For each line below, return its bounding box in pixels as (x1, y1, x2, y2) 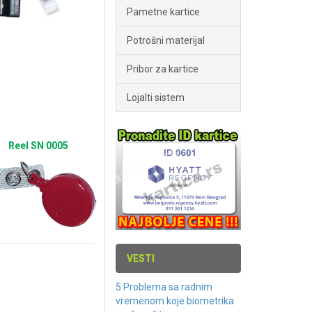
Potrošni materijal (127, 35, 205, 46)
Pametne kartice (127, 6, 200, 17)
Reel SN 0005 (8, 140, 68, 151)
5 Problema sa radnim (116, 281, 212, 292)
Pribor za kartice (127, 63, 198, 75)
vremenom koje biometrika (116, 295, 234, 306)
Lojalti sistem (127, 92, 185, 103)
